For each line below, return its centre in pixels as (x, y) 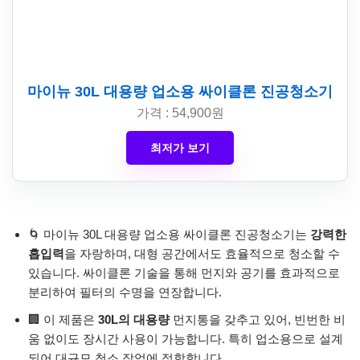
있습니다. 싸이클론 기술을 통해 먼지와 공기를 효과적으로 (184, 272)
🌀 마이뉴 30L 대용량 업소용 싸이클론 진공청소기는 (169, 234)
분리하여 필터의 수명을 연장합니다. (125, 292)
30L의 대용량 (134, 319)
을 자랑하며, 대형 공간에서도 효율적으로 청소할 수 (202, 253)
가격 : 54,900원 (180, 112)
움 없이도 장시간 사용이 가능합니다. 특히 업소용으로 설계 (186, 338)
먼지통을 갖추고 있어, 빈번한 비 (258, 319)
